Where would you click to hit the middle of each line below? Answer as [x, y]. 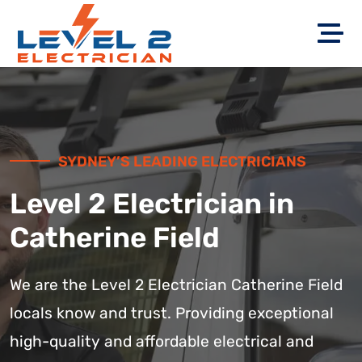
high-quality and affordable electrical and [162, 341]
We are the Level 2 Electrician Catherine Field [176, 285]
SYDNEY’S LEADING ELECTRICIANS [182, 162]
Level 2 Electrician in [152, 204]
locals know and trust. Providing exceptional [172, 313]
